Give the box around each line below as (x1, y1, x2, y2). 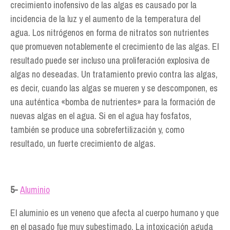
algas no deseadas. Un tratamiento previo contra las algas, (10, 68, 218, 81)
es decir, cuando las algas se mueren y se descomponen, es (10, 82, 218, 94)
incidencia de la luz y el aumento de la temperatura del (10, 12, 200, 25)
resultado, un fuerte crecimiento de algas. (10, 137, 156, 150)
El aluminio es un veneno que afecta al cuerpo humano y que (10, 206, 219, 219)
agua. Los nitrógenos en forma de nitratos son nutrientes (10, 26, 209, 39)
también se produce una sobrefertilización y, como (10, 123, 184, 136)
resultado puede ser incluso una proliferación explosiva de (10, 54, 209, 67)
